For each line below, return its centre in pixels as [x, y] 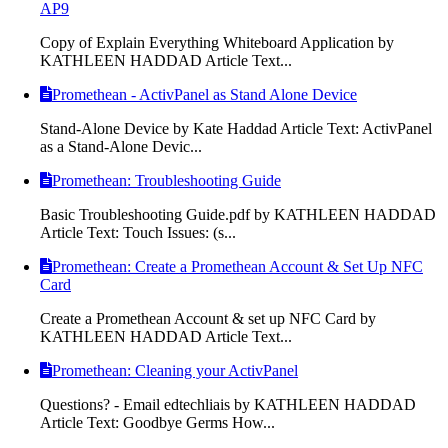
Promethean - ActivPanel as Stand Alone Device [204, 94]
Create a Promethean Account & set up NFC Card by [208, 318]
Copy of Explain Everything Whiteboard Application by [217, 42]
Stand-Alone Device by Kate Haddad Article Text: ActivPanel [236, 128]
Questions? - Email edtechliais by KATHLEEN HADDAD [228, 404]
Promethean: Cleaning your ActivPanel [175, 370]
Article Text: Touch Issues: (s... [138, 232]
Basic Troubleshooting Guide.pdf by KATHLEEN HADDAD [238, 214]
